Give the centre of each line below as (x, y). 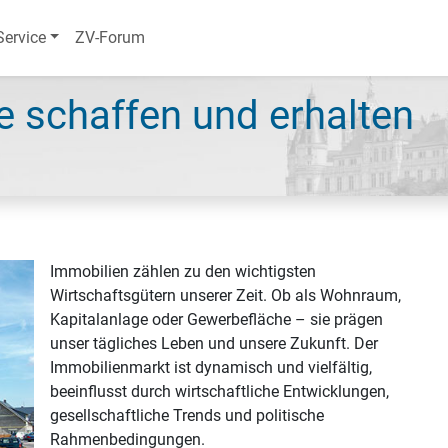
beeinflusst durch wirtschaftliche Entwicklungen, (219, 391)
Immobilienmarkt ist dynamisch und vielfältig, (211, 367)
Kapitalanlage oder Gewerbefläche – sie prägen (216, 319)
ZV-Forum (110, 37)
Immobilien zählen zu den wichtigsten (183, 271)
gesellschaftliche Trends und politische (187, 415)
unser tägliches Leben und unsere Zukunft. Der (214, 343)
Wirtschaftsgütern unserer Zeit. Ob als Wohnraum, (225, 295)
